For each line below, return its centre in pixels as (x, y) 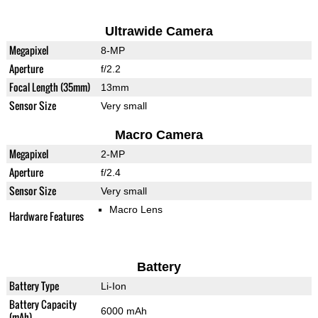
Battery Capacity (43, 305)
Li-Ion (113, 286)
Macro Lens (136, 210)
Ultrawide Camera (159, 32)
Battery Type (34, 286)
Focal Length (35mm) (49, 87)
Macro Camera (159, 135)
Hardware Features (46, 216)
